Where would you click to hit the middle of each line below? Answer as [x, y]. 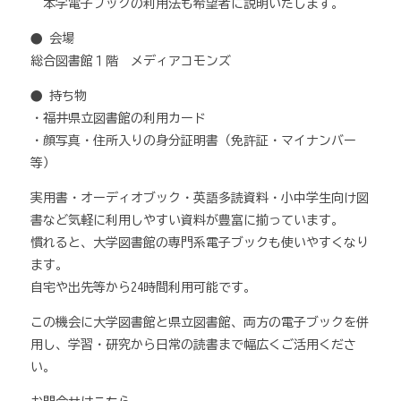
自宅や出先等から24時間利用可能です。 [144, 287]
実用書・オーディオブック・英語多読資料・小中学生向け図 [200, 198]
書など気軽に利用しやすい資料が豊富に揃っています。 [188, 220]
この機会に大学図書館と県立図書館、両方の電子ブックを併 [200, 322]
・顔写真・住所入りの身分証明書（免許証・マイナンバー [194, 141]
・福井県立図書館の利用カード [119, 118]
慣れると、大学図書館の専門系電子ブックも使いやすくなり [200, 243]
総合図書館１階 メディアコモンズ [131, 61]
